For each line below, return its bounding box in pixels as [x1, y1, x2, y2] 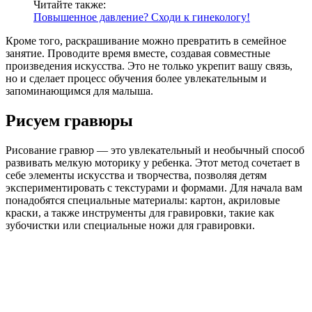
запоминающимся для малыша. [6, 85, 153, 97]
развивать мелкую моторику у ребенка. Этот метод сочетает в [6, 157, 300, 169]
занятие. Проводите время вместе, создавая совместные [6, 47, 270, 60]
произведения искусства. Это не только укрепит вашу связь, [6, 60, 292, 72]
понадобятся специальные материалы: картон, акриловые [6, 194, 280, 207]
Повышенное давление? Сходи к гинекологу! [33, 11, 250, 24]
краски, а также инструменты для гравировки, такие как [6, 207, 274, 219]
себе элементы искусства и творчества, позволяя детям [6, 169, 267, 182]
